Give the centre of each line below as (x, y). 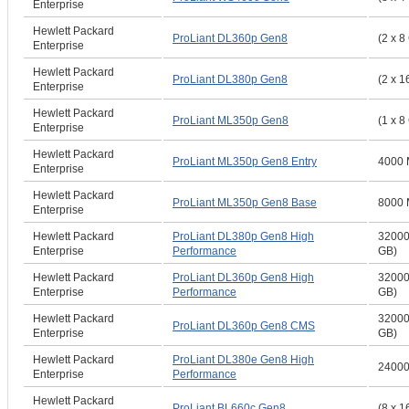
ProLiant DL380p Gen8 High (243, 236)
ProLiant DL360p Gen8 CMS (244, 326)
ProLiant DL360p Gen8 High (243, 278)
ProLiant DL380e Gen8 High (243, 360)
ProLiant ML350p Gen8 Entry (245, 162)
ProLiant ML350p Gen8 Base (245, 203)
